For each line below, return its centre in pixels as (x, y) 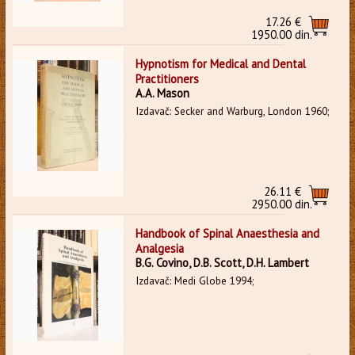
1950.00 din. (282, 34)
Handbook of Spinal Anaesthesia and (227, 233)
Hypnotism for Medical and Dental (220, 63)
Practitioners (167, 78)
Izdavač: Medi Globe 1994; (194, 281)
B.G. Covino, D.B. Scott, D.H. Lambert (222, 262)
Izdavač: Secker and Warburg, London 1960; (232, 111)
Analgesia (159, 248)
